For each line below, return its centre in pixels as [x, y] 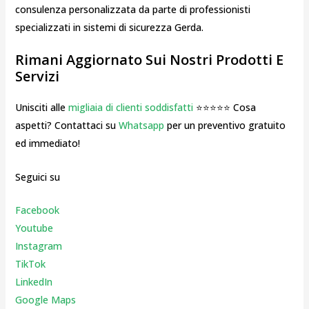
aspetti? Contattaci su [67, 126]
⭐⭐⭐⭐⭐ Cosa [224, 108]
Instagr [31, 246]
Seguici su [37, 177]
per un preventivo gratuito [225, 126]
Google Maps [45, 300]
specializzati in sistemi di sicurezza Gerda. [109, 28]
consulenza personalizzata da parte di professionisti [132, 10]
